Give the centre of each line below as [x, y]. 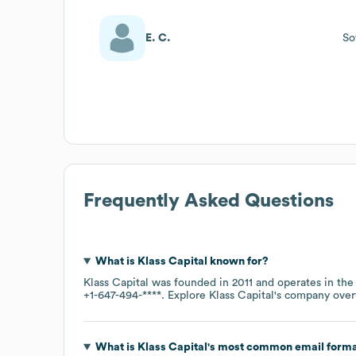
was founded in [190, 282]
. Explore [185, 295]
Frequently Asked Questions [209, 201]
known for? [238, 261]
